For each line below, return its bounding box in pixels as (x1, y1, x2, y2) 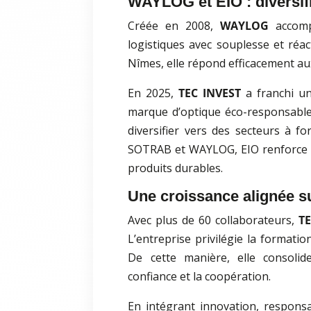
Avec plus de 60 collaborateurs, (128, 212, 299, 228)
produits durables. (128, 160, 224, 176)
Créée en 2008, (128, 18, 220, 34)
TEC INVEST (178, 85, 242, 101)
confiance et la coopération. (128, 269, 271, 285)
